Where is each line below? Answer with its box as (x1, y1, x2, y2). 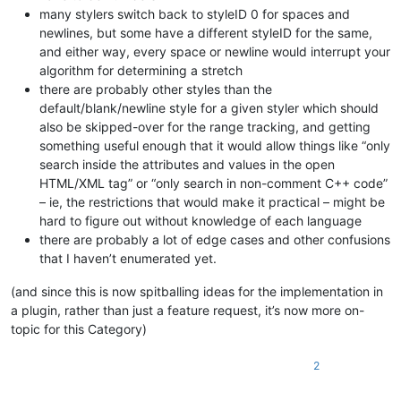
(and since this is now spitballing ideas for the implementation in (11, 284, 383, 300)
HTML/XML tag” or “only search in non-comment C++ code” (39, 175, 388, 192)
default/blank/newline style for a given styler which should (39, 100, 379, 116)
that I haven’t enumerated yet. (39, 251, 217, 267)
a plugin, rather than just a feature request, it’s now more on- (11, 303, 364, 319)
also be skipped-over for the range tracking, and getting (39, 119, 371, 135)
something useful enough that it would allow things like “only (39, 138, 390, 154)
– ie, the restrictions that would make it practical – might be (39, 194, 385, 210)
